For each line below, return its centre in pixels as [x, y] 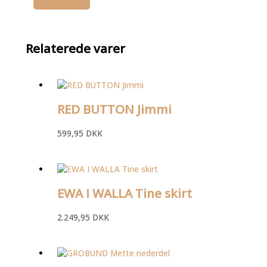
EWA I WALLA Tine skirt [125, 193]
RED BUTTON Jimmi [115, 109]
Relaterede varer [75, 48]
